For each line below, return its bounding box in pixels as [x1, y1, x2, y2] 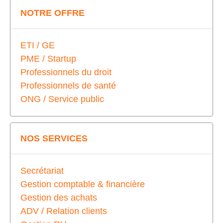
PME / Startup [20, 53, 76, 64]
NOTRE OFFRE [20, 7, 85, 18]
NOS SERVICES [20, 133, 88, 143]
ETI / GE [20, 40, 55, 50]
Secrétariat [20, 165, 64, 176]
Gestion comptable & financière [20, 179, 145, 189]
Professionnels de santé [20, 80, 116, 91]
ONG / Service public [20, 94, 104, 104]
